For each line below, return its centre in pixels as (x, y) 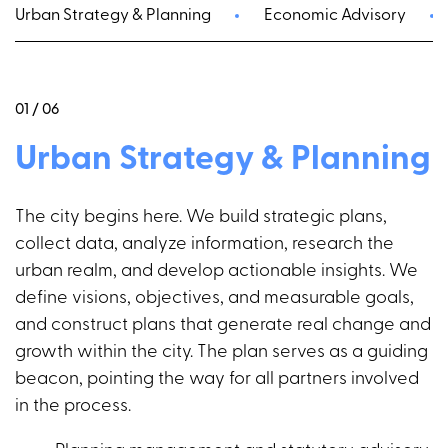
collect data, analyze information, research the (204, 245)
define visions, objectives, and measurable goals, (214, 299)
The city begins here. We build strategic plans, (201, 218)
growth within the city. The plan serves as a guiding (221, 353)
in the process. (73, 407)
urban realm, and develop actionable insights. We (216, 272)
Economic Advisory (334, 16)
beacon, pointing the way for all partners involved (217, 380)
